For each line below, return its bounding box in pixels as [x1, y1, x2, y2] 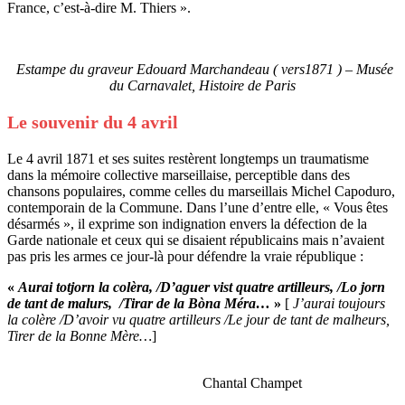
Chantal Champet [7, 374, 302, 391]
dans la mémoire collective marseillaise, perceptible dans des [7, 166, 350, 183]
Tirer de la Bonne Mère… [7, 327, 152, 344]
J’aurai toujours [293, 295, 385, 311]
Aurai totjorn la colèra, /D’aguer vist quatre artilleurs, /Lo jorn [18, 278, 385, 295]
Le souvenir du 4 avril [7, 111, 178, 132]
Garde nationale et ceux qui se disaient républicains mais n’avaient [7, 231, 384, 248]
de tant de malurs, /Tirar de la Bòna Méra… [7, 295, 274, 311]
